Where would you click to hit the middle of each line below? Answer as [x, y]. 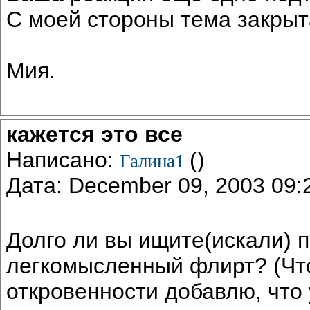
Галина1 [155, 161]
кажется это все [94, 134]
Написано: [63, 159]
